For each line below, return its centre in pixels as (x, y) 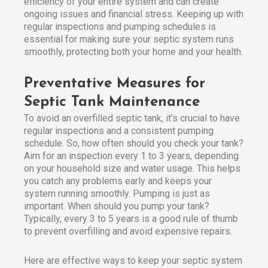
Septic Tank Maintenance (112, 102)
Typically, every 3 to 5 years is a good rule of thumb (131, 218)
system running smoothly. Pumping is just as (117, 193)
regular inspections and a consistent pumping (119, 130)
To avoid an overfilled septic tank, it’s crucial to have (132, 118)
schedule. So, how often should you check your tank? (134, 143)
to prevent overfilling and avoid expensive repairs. (128, 231)
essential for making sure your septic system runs (129, 39)
